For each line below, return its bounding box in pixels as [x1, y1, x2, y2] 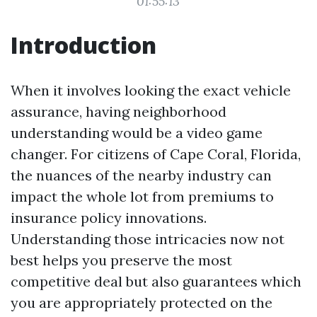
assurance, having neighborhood [11, 103, 226, 120]
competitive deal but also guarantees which [11, 272, 301, 290]
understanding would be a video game [11, 124, 263, 142]
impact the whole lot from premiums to [11, 188, 274, 205]
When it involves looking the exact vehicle [11, 81, 291, 99]
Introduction [11, 30, 156, 60]
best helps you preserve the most [11, 251, 232, 269]
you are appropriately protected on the [11, 294, 272, 311]
